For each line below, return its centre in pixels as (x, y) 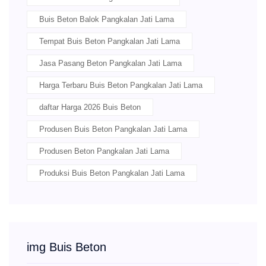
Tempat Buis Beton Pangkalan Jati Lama (110, 42)
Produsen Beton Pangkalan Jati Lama (104, 151)
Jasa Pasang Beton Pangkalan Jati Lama (110, 64)
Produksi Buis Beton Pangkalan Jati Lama (112, 173)
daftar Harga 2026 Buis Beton (90, 107)
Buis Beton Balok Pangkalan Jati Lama (107, 20)
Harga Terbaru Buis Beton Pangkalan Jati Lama (121, 85)
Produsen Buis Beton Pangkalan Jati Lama (113, 129)
